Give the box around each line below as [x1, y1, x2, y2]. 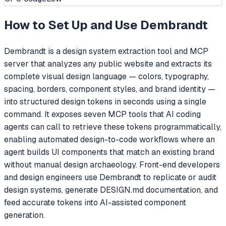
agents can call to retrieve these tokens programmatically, [4, 121, 221, 132]
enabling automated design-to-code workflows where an [4, 134, 215, 145]
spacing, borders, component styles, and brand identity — [4, 83, 215, 94]
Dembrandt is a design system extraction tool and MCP [4, 45, 208, 56]
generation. [4, 209, 45, 220]
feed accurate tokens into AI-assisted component [4, 197, 186, 208]
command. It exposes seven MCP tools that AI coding [4, 108, 201, 120]
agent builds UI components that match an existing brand [4, 146, 214, 157]
